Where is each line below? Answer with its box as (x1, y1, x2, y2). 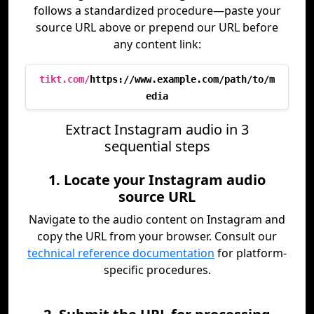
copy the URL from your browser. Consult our (37, 228, 277, 244)
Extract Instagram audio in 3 (65, 120, 249, 139)
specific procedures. (103, 262, 211, 278)
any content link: (113, 36, 201, 52)
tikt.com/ (39, 74, 90, 85)
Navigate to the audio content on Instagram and (29, 212, 285, 227)
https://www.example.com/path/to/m (90, 74, 275, 85)
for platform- (214, 245, 287, 261)
